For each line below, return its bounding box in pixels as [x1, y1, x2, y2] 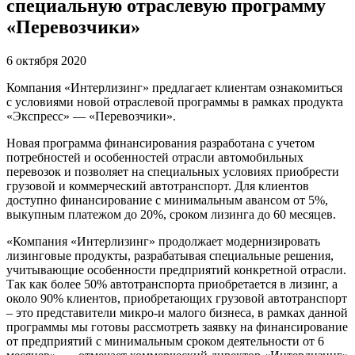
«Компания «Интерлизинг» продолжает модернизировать [6, 234, 320, 248]
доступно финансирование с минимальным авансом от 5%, [6, 193, 328, 207]
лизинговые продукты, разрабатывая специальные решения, [6, 248, 334, 262]
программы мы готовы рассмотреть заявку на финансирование [6, 319, 348, 334]
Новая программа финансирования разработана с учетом [6, 136, 315, 150]
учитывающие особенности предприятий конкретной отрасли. [6, 262, 346, 277]
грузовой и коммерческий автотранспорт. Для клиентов [6, 178, 309, 193]
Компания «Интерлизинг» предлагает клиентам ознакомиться [6, 80, 342, 94]
